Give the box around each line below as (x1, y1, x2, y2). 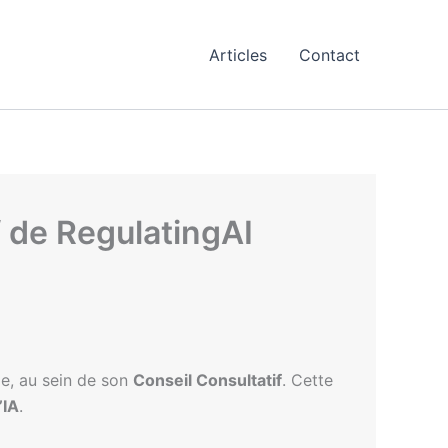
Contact (299, 44, 360, 65)
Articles (209, 44, 267, 65)
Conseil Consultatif (133, 370, 282, 390)
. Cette (282, 370, 333, 390)
